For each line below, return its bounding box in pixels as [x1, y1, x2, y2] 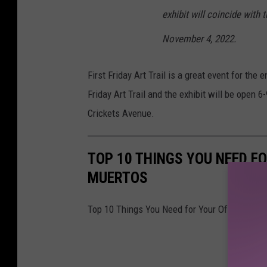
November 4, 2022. [162, 33, 236, 45]
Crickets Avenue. [88, 107, 154, 120]
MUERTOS [88, 169, 148, 187]
